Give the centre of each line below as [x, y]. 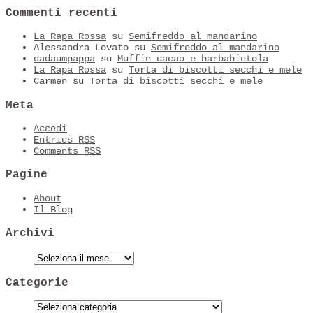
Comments [59, 151]
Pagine [27, 175]
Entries [56, 140]
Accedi [50, 129]
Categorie [37, 282]
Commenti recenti [61, 13]
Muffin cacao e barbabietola [193, 59]
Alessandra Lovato [81, 48]
